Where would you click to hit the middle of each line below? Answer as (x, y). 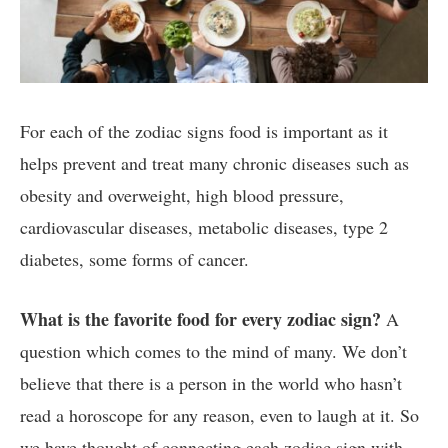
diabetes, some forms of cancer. (134, 259)
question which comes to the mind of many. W (189, 351)
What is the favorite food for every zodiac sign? (200, 319)
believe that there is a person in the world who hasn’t (211, 383)
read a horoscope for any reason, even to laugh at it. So (219, 415)
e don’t (382, 351)
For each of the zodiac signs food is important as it (204, 131)
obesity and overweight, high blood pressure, (182, 195)
